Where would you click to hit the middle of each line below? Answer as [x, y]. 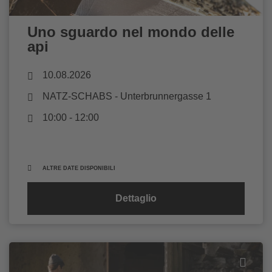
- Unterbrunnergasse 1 [162, 96]
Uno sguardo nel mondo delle [131, 32]
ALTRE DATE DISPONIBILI [79, 168]
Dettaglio [136, 198]
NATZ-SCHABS [77, 96]
